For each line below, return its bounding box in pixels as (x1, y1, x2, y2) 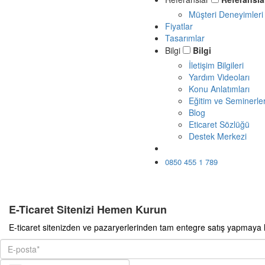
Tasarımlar (165, 32, 205, 44)
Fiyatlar (165, 20, 193, 32)
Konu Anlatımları (189, 83, 250, 95)
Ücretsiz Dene (177, 142, 230, 154)
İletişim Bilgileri (189, 59, 244, 71)
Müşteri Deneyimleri (189, 8, 263, 20)
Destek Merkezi (189, 130, 247, 142)
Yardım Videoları (189, 71, 250, 83)
